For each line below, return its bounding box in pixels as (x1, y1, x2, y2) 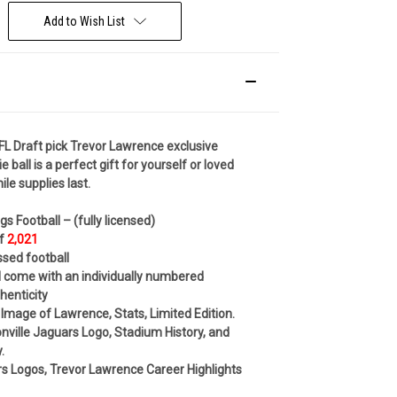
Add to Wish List (43, 13, 126, 28)
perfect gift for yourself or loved (55, 157, 235, 172)
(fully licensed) (74, 213, 156, 228)
